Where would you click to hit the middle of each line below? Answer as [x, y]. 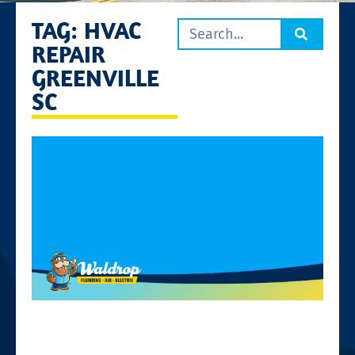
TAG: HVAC [86, 30]
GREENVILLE [95, 77]
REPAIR [69, 53]
